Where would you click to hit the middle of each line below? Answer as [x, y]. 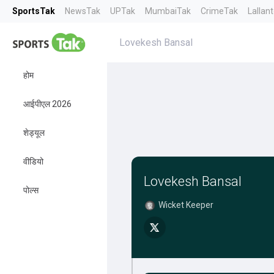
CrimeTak [219, 11]
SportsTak [34, 11]
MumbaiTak [168, 11]
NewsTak [83, 11]
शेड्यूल [34, 133]
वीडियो [33, 161]
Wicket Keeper [186, 205]
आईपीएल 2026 [47, 104]
